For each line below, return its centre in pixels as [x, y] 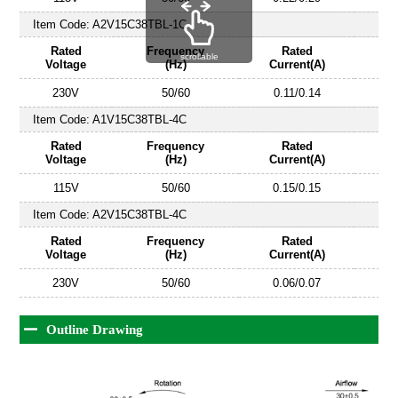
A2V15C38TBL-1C [140, 24]
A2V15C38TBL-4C [140, 214]
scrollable [199, 56]
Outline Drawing [95, 329]
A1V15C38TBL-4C [140, 119]
